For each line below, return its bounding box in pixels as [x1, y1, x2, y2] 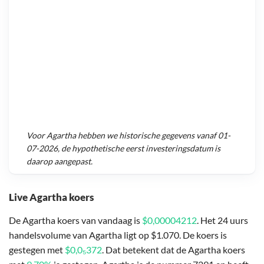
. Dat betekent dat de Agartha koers [102, 243, 245, 255]
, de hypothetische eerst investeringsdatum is [58, 143, 220, 154]
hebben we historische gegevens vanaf [76, 130, 218, 141]
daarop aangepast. [27, 156, 93, 167]
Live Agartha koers [9, 190, 94, 203]
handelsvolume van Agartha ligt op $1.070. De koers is [9, 229, 227, 240]
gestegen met [9, 243, 65, 255]
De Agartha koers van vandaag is [9, 214, 142, 226]
